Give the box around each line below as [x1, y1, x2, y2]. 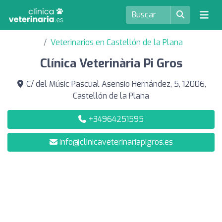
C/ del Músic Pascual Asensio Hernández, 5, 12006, [24, 79, 206, 89]
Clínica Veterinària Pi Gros [40, 55, 182, 71]
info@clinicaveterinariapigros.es [59, 137, 173, 147]
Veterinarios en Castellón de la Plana [50, 37, 183, 48]
